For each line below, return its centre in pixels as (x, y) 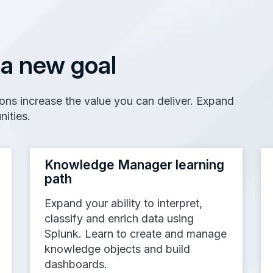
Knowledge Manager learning (134, 165)
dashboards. (76, 264)
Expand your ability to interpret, (123, 203)
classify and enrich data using (119, 218)
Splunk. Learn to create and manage (135, 233)
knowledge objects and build (117, 249)
